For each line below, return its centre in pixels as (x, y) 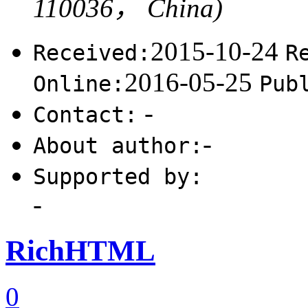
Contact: (85, 114)
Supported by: (118, 176)
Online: (79, 84)
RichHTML (80, 250)
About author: (118, 145)
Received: (92, 53)
